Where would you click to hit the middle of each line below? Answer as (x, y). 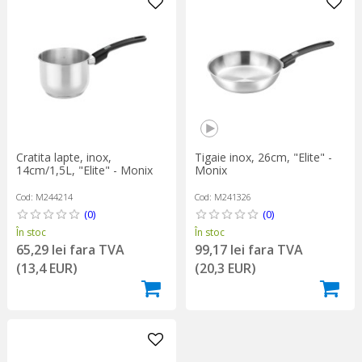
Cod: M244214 (44, 196)
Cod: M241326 (223, 196)
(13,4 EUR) (46, 268)
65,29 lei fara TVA (70, 249)
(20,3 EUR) (225, 268)
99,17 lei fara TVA (248, 249)
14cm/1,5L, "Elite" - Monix (84, 170)
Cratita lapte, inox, (63, 157)
